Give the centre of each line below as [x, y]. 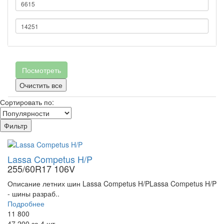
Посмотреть [41, 70]
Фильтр [16, 126]
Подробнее [26, 204]
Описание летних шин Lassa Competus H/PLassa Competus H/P [112, 184]
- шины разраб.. [33, 194]
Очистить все [41, 85]
